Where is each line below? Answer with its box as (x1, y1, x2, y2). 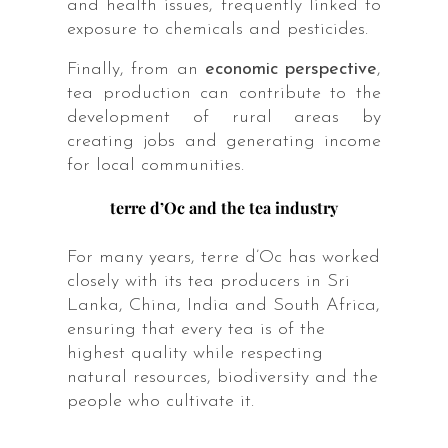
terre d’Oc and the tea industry (110, 196, 338, 218)
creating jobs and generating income (66, 131, 382, 151)
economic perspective (204, 59, 378, 79)
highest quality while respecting (66, 343, 323, 363)
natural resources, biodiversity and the (66, 367, 378, 387)
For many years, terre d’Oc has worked (66, 247, 380, 267)
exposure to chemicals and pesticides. (66, 19, 368, 39)
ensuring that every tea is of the (66, 319, 325, 339)
